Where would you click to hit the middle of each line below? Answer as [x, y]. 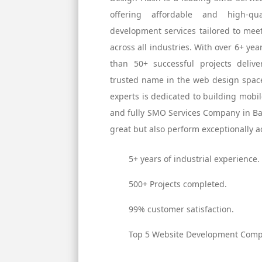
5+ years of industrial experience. [194, 159]
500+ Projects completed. [178, 184]
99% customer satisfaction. [182, 209]
